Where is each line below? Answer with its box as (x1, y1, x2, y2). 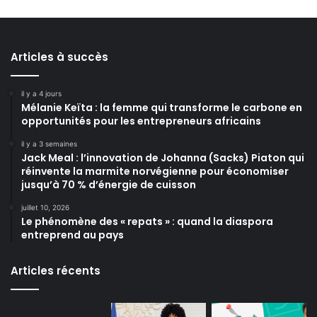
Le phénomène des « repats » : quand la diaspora (21, 214, 273, 229)
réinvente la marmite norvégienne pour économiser (21, 163, 289, 178)
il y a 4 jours (21, 88, 62, 98)
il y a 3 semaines (21, 139, 77, 148)
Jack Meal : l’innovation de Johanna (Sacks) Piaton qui (21, 150, 304, 165)
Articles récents (11, 263, 100, 278)
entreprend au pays (21, 227, 124, 242)
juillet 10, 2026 (21, 202, 69, 212)
